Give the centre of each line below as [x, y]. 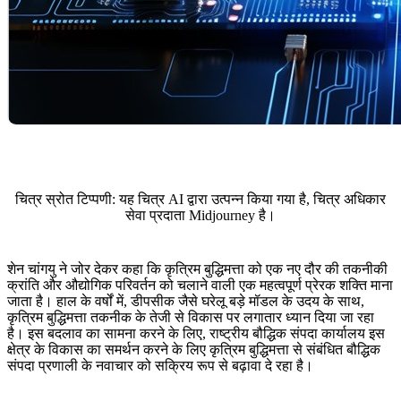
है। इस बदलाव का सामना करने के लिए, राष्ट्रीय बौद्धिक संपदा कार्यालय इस [196, 334]
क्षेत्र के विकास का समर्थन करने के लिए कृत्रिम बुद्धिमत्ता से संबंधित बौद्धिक [194, 350]
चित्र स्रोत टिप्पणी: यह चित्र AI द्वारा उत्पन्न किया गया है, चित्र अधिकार [200, 200]
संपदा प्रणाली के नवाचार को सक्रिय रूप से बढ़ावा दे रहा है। [160, 366]
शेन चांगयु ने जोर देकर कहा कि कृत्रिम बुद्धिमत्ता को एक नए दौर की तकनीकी [197, 269]
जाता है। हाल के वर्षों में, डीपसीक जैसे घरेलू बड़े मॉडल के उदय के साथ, [186, 302]
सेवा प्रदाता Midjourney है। [200, 216]
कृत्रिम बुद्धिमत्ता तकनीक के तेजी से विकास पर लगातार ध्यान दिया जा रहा [191, 318]
